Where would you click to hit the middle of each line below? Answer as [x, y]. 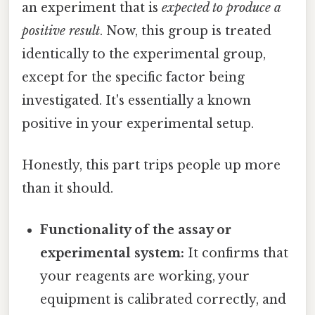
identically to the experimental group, [144, 54]
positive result [61, 31]
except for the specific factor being [133, 77]
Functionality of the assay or [136, 230]
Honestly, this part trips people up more [151, 166]
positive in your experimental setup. [138, 123]
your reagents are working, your [145, 277]
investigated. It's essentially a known [136, 100]
